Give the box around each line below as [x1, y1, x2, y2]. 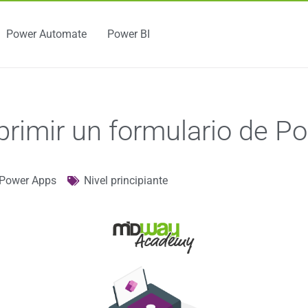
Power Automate [5, 27, 87, 41]
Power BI [107, 27, 150, 41]
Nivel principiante [84, 174, 168, 188]
